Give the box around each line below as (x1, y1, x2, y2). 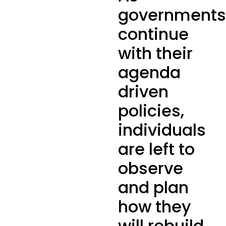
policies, (118, 99, 184, 123)
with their (118, 42, 193, 65)
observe (118, 157, 183, 180)
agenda (118, 61, 181, 84)
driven (118, 80, 168, 103)
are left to (118, 138, 195, 161)
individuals (118, 119, 206, 142)
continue (118, 23, 189, 46)
